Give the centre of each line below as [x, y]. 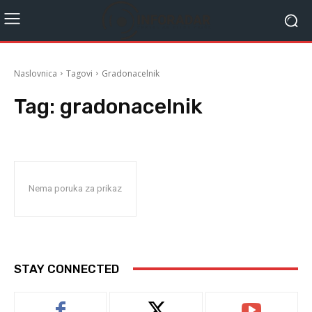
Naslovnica [36, 73]
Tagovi [79, 73]
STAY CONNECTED [67, 268]
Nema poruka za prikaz [75, 188]
